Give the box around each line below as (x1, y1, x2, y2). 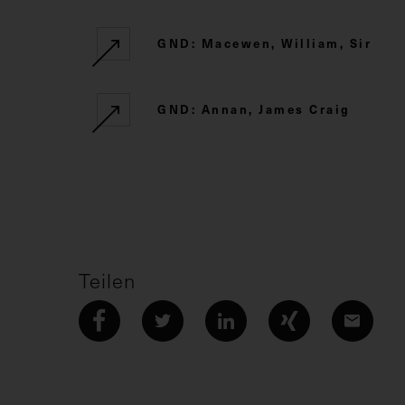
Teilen (79, 266, 136, 294)
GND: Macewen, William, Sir (157, 33, 372, 52)
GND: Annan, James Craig (157, 99, 351, 118)
